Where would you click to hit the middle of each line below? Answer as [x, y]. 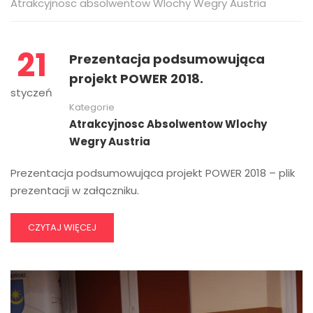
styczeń [31, 93]
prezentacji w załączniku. [75, 190]
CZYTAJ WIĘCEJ [62, 227]
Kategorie [92, 107]
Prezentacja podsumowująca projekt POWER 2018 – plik [153, 173]
